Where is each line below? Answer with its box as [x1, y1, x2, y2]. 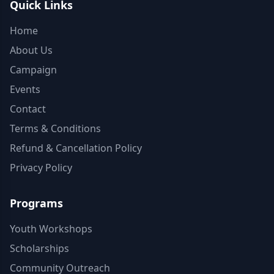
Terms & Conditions [10, 122, 101, 135]
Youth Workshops [10, 222, 92, 235]
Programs [10, 196, 63, 210]
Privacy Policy [10, 161, 72, 174]
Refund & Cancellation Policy [10, 141, 142, 155]
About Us [10, 43, 53, 57]
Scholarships [10, 242, 69, 255]
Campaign [10, 63, 57, 76]
